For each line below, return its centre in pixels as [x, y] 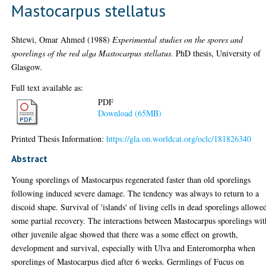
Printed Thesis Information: [59, 138]
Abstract [30, 158]
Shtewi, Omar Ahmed [48, 39]
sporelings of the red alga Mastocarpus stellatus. [93, 53]
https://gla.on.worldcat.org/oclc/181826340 [179, 138]
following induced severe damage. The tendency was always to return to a [135, 193]
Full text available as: [47, 87]
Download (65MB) [130, 113]
